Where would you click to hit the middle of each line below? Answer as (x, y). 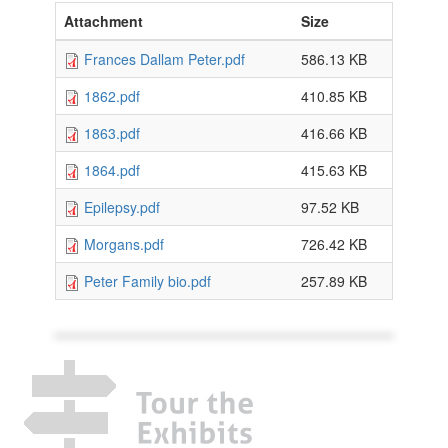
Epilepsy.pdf (122, 207)
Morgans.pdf (124, 244)
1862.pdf (112, 96)
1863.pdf (112, 133)
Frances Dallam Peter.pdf (164, 59)
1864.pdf (112, 170)
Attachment (103, 21)
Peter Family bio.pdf (147, 281)
